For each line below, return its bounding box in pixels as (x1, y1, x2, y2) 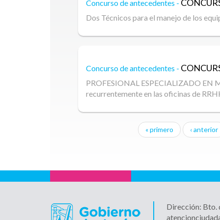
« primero (145, 125, 173, 134)
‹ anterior (190, 125, 218, 134)
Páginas (78, 130, 128, 148)
